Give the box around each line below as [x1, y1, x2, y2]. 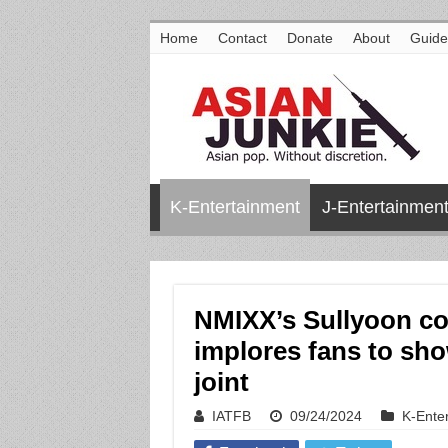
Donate [286, 30, 333, 46]
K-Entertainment [169, 197, 300, 217]
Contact [217, 30, 267, 46]
